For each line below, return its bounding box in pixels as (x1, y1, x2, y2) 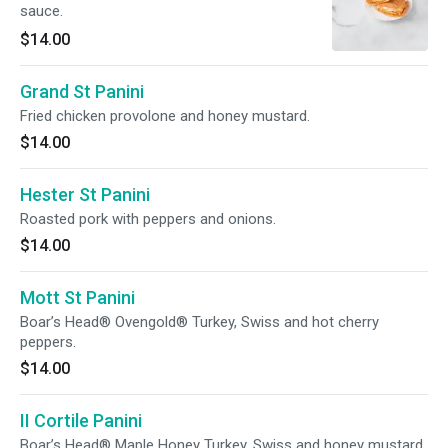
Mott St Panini (20, 287, 135, 308)
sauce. (20, 2, 63, 20)
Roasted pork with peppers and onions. (20, 210, 276, 228)
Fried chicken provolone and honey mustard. (20, 107, 310, 125)
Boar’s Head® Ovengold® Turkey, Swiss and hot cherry (20, 313, 379, 331)
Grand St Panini (20, 81, 144, 102)
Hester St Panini (20, 184, 150, 205)
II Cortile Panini (20, 410, 142, 431)
